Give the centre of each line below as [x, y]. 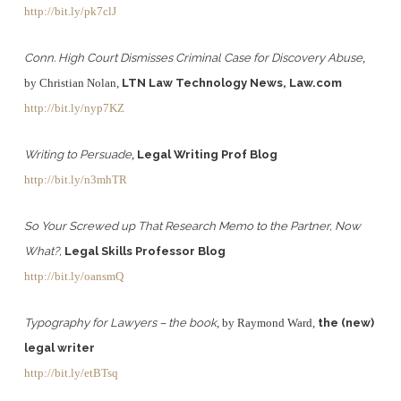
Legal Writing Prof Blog [207, 154]
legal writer [59, 348]
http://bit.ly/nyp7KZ [74, 108]
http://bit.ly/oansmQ [73, 276]
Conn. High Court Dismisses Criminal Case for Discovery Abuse [193, 58]
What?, [43, 251]
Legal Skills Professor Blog [145, 251]
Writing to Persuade [77, 154]
